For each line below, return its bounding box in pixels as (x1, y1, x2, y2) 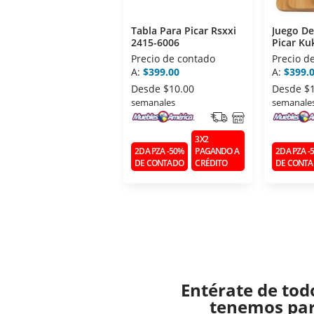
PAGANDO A (195, 144, 239, 157)
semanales (131, 96, 175, 109)
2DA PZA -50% (135, 144, 184, 157)
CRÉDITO (195, 156, 228, 169)
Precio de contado (131, 52, 215, 66)
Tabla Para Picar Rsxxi (131, 24, 236, 38)
